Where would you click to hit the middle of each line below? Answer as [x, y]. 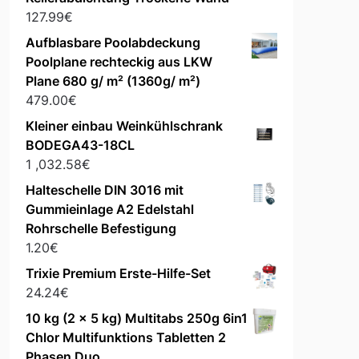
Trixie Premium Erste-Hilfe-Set [118, 274]
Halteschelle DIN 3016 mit [104, 190]
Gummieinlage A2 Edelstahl [109, 210]
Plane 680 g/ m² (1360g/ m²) [113, 81]
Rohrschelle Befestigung [101, 229]
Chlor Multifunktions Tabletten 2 [125, 338]
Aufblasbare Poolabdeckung [113, 43]
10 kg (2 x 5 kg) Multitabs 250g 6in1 [136, 319]
